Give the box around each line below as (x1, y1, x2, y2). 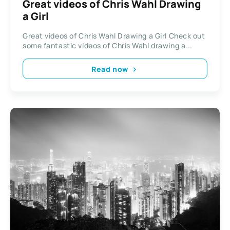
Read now (91, 64, 128, 74)
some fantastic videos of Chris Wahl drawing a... (23, 41, 193, 51)
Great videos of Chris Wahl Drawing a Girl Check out (23, 31, 205, 41)
